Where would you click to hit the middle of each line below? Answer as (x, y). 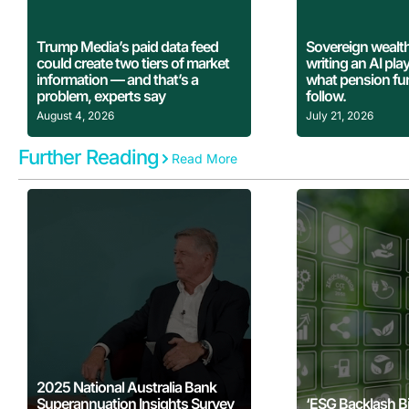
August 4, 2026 (75, 116)
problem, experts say (101, 96)
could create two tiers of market (133, 63)
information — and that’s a (117, 80)
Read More (204, 159)
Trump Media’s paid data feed (127, 47)
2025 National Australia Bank (126, 388)
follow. (326, 96)
